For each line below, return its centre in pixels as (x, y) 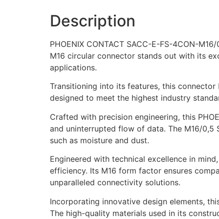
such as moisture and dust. (99, 140)
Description (93, 21)
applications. (73, 67)
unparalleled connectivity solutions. (115, 183)
